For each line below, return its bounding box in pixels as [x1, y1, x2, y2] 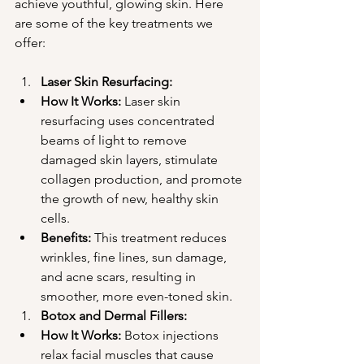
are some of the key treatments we [15, 15, 216, 31]
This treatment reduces [91, 230, 230, 245]
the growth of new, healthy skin [41, 191, 222, 206]
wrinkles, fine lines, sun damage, [41, 249, 230, 265]
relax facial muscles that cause [41, 347, 217, 362]
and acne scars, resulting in [41, 269, 199, 284]
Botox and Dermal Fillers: [41, 308, 187, 323]
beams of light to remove [41, 132, 190, 148]
